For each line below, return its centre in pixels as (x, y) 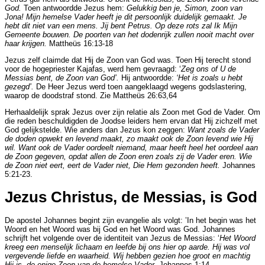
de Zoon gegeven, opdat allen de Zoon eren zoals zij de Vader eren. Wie (128, 156)
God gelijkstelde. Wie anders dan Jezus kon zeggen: (96, 130)
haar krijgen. (26, 44)
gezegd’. (20, 86)
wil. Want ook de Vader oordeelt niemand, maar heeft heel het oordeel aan (131, 147)
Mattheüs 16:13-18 (80, 44)
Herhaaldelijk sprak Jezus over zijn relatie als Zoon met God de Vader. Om (132, 112)
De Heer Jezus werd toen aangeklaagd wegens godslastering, (141, 86)
